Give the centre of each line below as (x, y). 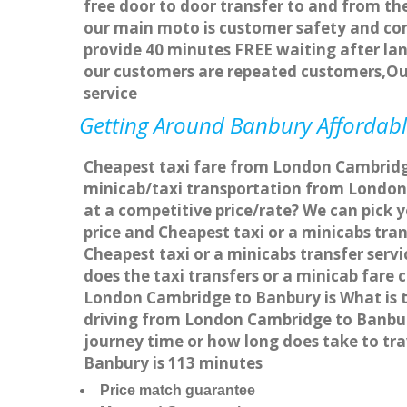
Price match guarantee (178, 391)
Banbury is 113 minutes (173, 363)
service (110, 94)
